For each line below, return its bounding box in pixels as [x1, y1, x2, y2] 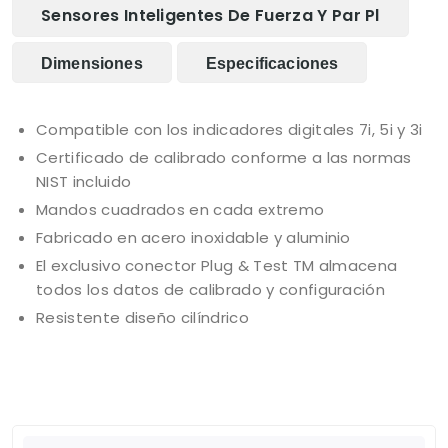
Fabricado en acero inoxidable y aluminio [36, 227, 351, 249]
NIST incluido [36, 171, 132, 193]
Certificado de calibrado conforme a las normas [36, 147, 412, 169]
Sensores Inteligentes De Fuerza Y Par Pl [41, 4, 380, 28]
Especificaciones [205, 55, 339, 73]
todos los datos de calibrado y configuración [36, 279, 386, 301]
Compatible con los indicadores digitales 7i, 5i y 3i [36, 119, 423, 141]
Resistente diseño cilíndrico [36, 307, 249, 329]
